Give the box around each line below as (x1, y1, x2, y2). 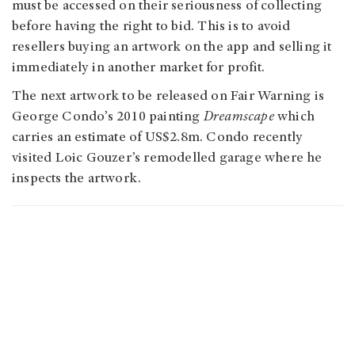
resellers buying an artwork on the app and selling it (12, 40, 332, 55)
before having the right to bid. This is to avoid (12, 19, 291, 34)
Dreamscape (203, 109, 274, 124)
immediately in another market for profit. (12, 60, 269, 75)
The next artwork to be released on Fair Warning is (12, 89, 325, 104)
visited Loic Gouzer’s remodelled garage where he (12, 151, 323, 166)
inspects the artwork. (12, 171, 145, 186)
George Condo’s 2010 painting (12, 109, 204, 124)
